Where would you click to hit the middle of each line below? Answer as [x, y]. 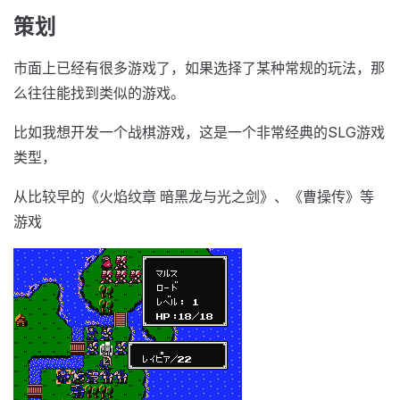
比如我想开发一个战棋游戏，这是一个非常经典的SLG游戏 [199, 132]
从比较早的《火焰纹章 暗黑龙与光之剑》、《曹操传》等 [194, 196]
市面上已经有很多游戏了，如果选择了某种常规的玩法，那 [199, 68]
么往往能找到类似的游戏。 [99, 93]
